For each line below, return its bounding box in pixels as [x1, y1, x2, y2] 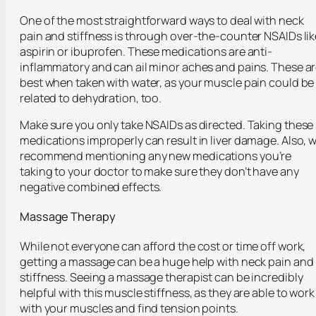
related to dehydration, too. [20, 90, 162, 106]
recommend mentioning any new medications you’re [20, 148, 292, 164]
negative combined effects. [20, 179, 162, 195]
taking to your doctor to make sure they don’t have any [20, 164, 299, 180]
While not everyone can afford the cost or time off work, [20, 238, 306, 254]
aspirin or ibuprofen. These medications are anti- [20, 43, 273, 59]
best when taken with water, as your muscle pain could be [20, 74, 315, 90]
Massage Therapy [20, 208, 116, 224]
